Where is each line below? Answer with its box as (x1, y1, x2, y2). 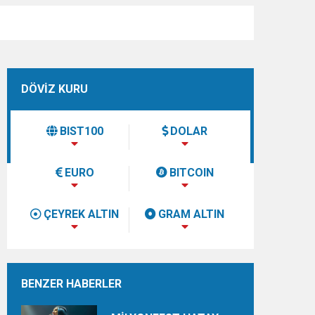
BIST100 (59, 124, 103, 138)
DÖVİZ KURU (21, 82, 88, 96)
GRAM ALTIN (158, 207, 225, 221)
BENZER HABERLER (21, 276, 122, 290)
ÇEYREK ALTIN (44, 207, 120, 221)
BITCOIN (169, 165, 214, 179)
